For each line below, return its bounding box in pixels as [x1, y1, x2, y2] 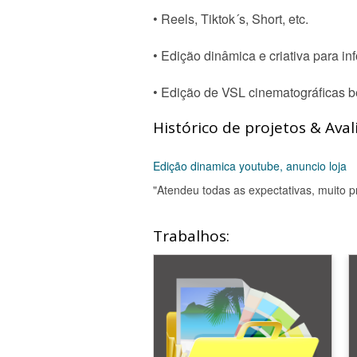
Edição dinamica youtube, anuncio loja [153, 158, 347, 174]
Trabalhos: [153, 226, 229, 246]
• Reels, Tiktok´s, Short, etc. [153, 10, 308, 28]
